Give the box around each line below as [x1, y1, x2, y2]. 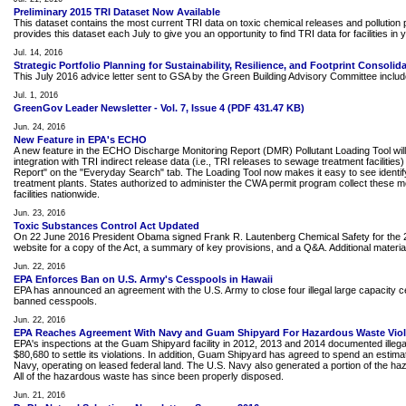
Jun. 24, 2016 [14, 122, 65, 131]
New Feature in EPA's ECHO [14, 134, 147, 145]
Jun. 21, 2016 [14, 391, 65, 400]
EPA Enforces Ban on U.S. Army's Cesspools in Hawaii [14, 274, 273, 285]
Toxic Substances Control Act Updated [14, 220, 199, 231]
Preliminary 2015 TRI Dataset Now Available [14, 6, 220, 17]
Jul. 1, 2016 [14, 91, 58, 100]
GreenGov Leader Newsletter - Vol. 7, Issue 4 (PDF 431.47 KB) [14, 102, 304, 113]
